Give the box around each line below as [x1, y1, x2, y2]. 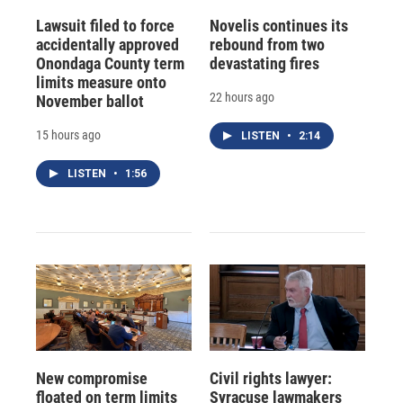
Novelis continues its [209, 15, 348, 35]
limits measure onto [36, 72, 166, 92]
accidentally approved [36, 34, 179, 54]
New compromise [36, 368, 148, 388]
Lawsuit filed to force [36, 15, 175, 35]
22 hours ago [209, 89, 274, 104]
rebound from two [209, 34, 325, 54]
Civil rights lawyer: [209, 368, 332, 388]
